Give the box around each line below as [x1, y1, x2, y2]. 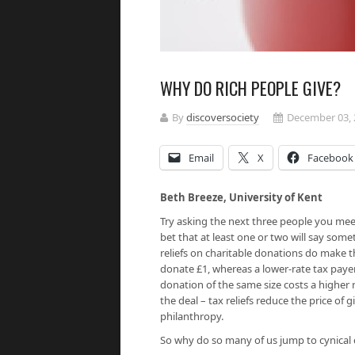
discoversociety [186, 110, 259, 124]
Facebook [307, 151, 353, 165]
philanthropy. [160, 309, 223, 323]
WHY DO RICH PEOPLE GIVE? [160, 75, 341, 101]
